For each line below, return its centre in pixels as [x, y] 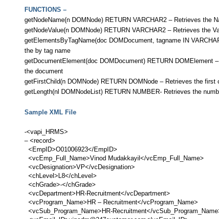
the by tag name [47, 51]
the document [44, 71]
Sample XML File [50, 112]
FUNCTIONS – [45, 10]
